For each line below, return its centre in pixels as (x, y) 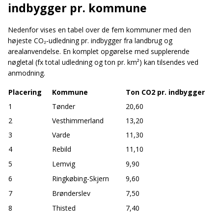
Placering (25, 92)
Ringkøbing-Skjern (81, 178)
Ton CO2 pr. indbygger (165, 92)
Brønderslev (71, 193)
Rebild (62, 149)
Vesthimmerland (78, 120)
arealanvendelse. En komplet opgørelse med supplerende (99, 51)
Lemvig (64, 164)
